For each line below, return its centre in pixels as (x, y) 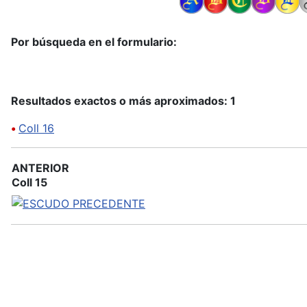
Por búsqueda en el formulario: (94, 41)
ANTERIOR (40, 168)
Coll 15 (29, 182)
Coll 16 (36, 128)
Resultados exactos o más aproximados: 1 (123, 100)
